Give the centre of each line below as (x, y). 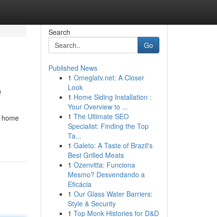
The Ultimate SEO (101, 116)
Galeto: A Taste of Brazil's (113, 145)
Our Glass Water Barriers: (113, 194)
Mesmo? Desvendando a (106, 174)
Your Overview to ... (98, 107)
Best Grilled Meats (96, 155)
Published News (73, 68)
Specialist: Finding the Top (108, 126)
